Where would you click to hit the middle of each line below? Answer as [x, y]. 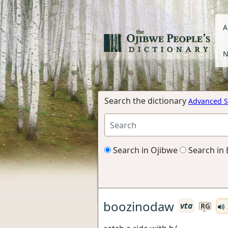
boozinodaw [139, 206]
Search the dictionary [146, 101]
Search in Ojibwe [144, 150]
